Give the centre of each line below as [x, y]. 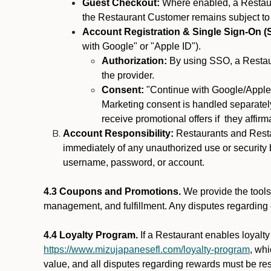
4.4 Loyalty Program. [91, 235]
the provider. [128, 75]
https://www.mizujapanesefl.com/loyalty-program [147, 250]
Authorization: [134, 61]
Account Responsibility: [118, 133]
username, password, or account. [135, 162]
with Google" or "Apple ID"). [142, 46]
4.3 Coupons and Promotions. [112, 191]
